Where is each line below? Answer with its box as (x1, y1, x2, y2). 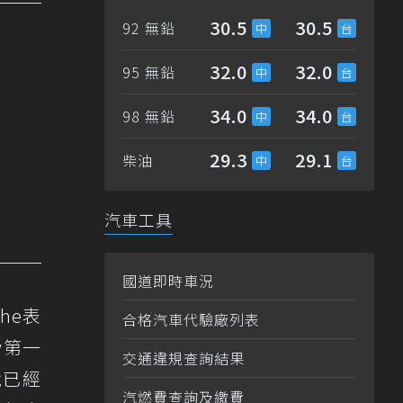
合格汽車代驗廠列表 (122, 309, 260, 331)
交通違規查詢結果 (122, 347, 245, 370)
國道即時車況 (122, 270, 214, 292)
